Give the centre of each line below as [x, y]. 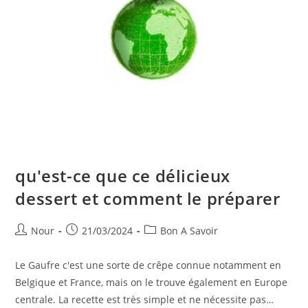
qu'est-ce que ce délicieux [123, 176]
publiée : [86, 245]
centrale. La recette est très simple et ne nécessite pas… [145, 300]
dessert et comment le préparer [148, 199]
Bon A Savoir [189, 231]
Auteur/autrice [48, 230]
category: [165, 245]
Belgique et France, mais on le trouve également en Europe [152, 283]
